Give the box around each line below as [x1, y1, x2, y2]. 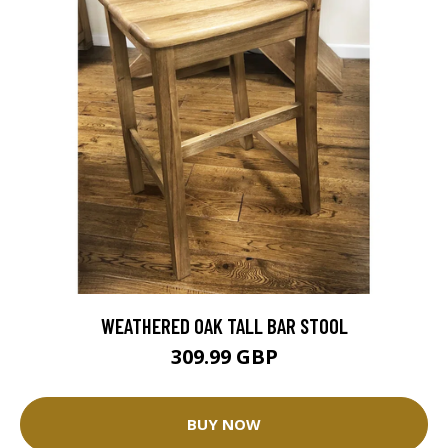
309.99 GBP [170, 342, 278, 370]
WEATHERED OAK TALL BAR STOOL [100, 312, 348, 338]
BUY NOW [187, 414, 261, 435]
